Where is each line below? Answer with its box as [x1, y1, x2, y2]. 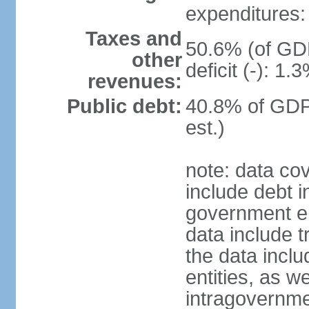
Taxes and [85, 28, 182, 50]
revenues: [87, 70, 182, 92]
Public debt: [66, 95, 182, 117]
